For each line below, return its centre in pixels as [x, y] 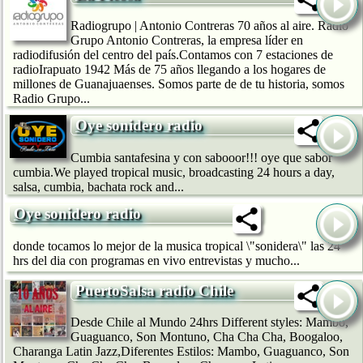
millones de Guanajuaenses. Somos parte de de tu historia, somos [179, 84]
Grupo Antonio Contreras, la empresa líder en [187, 41]
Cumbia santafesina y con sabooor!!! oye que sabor [201, 157]
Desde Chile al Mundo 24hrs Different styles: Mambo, [209, 322]
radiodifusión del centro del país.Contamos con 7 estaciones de [173, 55]
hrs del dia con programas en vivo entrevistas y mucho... [156, 260]
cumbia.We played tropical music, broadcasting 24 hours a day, [174, 172]
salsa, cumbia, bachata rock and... [98, 186]
